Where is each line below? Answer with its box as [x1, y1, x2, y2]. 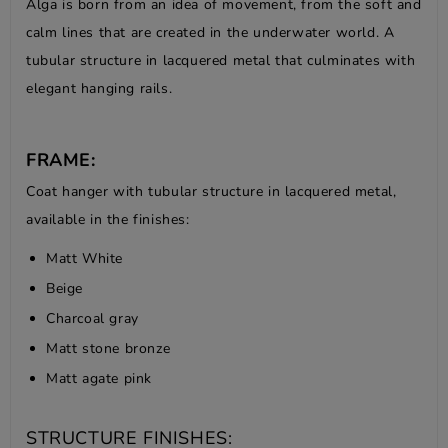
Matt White [46, 248, 123, 268]
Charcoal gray [46, 308, 139, 328]
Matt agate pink [46, 368, 152, 388]
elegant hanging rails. [26, 78, 173, 98]
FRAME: [26, 147, 96, 172]
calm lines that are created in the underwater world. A [26, 22, 395, 42]
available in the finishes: [26, 209, 190, 229]
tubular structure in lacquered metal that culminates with [26, 50, 416, 70]
